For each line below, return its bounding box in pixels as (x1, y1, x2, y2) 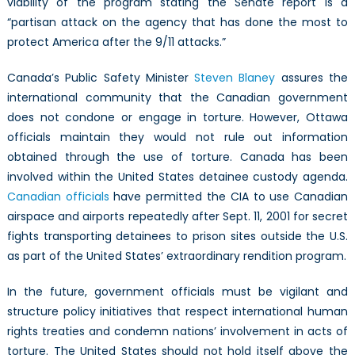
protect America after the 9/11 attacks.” (6, 33, 226, 50)
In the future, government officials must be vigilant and (6, 283, 349, 300)
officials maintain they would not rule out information (6, 128, 349, 145)
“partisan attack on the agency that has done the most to (6, 13, 349, 30)
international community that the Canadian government (6, 89, 349, 105)
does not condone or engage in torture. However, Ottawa (6, 109, 349, 125)
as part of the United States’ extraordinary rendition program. (6, 247, 346, 264)
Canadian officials (6, 188, 109, 204)
